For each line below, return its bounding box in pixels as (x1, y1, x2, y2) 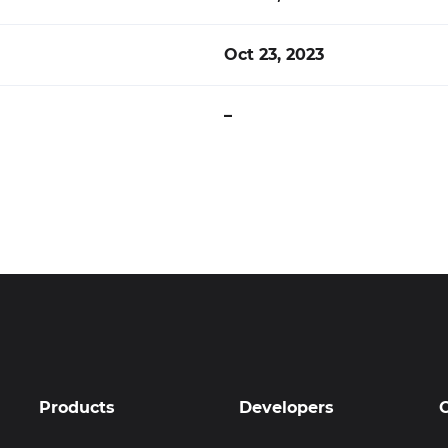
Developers (239, 398, 334, 417)
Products (39, 398, 115, 417)
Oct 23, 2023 (224, 45, 324, 64)
